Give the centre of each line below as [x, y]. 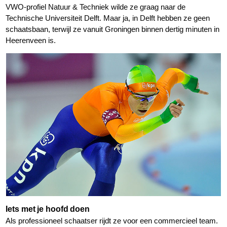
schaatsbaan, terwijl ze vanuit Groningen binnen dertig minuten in [113, 29]
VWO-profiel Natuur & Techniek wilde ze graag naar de [96, 7]
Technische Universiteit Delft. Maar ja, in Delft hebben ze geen [108, 18]
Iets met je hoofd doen [48, 209]
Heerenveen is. [31, 40]
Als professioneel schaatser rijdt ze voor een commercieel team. [112, 221]
